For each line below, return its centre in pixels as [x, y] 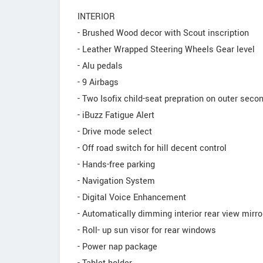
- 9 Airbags [98, 82]
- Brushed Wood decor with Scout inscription [163, 33]
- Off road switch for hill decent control [152, 148]
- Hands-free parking [116, 165]
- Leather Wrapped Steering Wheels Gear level [166, 50]
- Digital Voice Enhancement [132, 198]
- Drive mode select [115, 132]
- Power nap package [117, 247]
